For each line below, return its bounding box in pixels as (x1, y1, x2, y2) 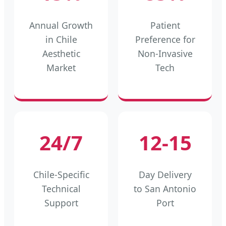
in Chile (45, 33, 77, 45)
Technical (41, 183, 81, 195)
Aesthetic (42, 47, 80, 60)
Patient (150, 19, 180, 31)
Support (44, 197, 78, 209)
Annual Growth (29, 19, 93, 31)
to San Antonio (134, 183, 196, 195)
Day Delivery (138, 168, 192, 181)
